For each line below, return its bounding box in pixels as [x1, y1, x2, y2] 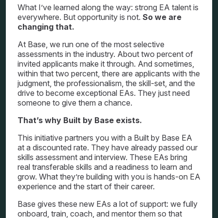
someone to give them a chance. [18, 98, 132, 108]
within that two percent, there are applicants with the [18, 69, 200, 78]
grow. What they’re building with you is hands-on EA [18, 172, 200, 182]
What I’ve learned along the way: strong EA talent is [18, 2, 199, 12]
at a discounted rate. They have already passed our [18, 143, 198, 152]
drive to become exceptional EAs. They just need [18, 88, 190, 98]
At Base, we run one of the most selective [18, 39, 164, 49]
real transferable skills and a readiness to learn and [18, 162, 192, 172]
